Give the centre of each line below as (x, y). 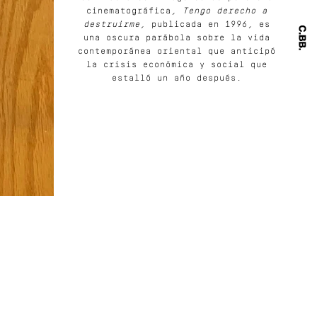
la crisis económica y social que (177, 65)
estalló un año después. (177, 78)
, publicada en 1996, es (205, 24)
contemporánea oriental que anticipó (177, 51)
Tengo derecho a (225, 11)
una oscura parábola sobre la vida (177, 38)
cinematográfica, (134, 11)
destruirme (112, 24)
